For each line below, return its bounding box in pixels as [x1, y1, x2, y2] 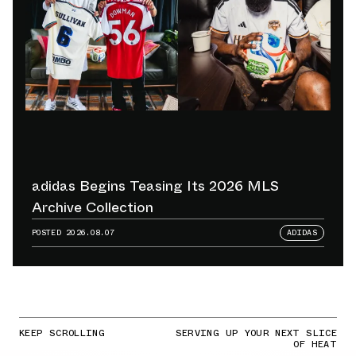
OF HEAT [293, 337, 337, 352]
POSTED [32, 226, 67, 239]
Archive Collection [32, 197, 153, 219]
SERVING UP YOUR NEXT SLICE [175, 326, 337, 341]
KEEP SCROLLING [19, 326, 106, 341]
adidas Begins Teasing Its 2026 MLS [32, 176, 279, 197]
